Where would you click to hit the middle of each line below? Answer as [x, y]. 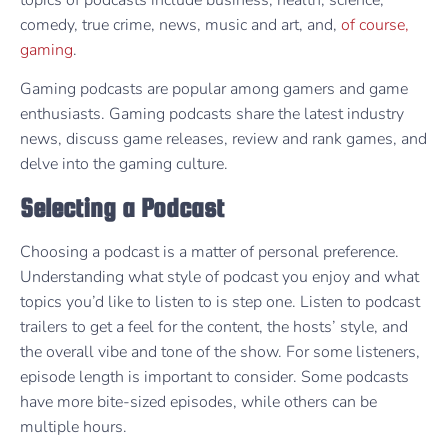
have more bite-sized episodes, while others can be [198, 402]
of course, [375, 24]
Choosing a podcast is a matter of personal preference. [209, 252]
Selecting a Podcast [125, 208]
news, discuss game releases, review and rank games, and [223, 138]
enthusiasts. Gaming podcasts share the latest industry [212, 113]
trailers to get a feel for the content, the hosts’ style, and [214, 327]
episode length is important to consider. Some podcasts [214, 377]
